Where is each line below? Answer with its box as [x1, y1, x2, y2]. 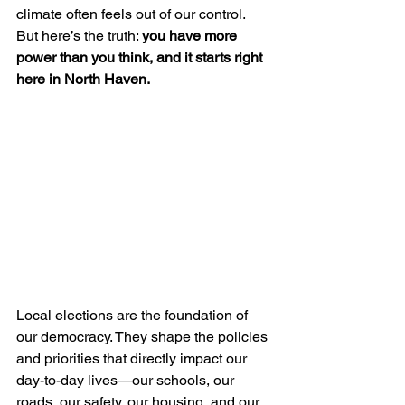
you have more [142, 27, 240, 44]
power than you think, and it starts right [16, 49, 266, 66]
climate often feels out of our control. [16, 5, 249, 23]
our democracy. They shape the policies [16, 328, 271, 345]
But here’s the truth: [16, 27, 142, 44]
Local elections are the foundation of [16, 306, 251, 324]
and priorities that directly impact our [16, 350, 250, 367]
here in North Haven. [16, 71, 150, 88]
